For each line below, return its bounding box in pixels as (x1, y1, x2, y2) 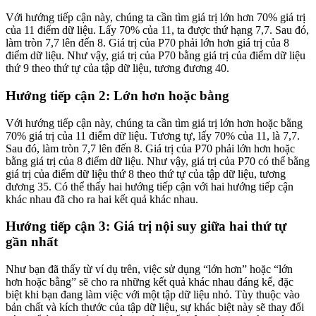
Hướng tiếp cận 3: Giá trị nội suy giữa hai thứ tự (6, 219, 286, 234)
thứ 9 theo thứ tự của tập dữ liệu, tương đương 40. (6, 62, 229, 75)
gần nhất (6, 234, 58, 250)
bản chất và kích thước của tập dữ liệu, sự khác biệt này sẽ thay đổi (6, 301, 304, 314)
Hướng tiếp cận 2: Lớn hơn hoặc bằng (6, 88, 229, 103)
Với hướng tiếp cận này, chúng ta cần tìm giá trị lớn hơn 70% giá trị (6, 11, 305, 24)
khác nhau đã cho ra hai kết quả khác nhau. (6, 193, 198, 205)
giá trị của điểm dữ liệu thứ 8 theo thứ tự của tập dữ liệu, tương (6, 167, 286, 180)
